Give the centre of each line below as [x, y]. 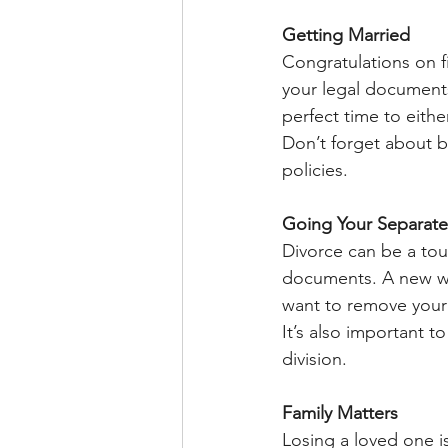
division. [314, 359]
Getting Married [346, 35]
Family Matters [340, 413]
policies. [315, 170]
